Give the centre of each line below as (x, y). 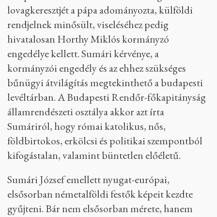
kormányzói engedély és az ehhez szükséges (97, 68)
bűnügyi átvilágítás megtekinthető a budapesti (105, 82)
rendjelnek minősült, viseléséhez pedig (88, 24)
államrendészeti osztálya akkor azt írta (86, 111)
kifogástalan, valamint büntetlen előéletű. (94, 155)
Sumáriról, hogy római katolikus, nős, (86, 126)
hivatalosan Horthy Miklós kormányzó (88, 39)
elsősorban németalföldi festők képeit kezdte (100, 194)
